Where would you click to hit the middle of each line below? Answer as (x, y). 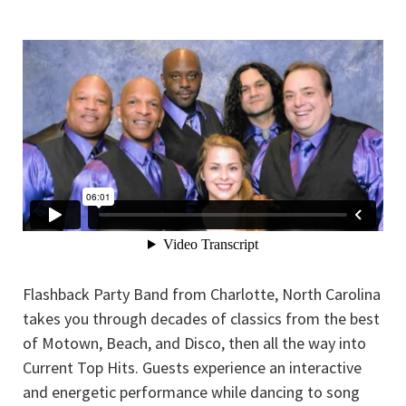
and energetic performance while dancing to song (191, 391)
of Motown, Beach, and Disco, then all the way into (194, 343)
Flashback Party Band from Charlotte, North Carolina (202, 294)
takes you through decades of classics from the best (201, 318)
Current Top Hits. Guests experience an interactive (192, 367)
